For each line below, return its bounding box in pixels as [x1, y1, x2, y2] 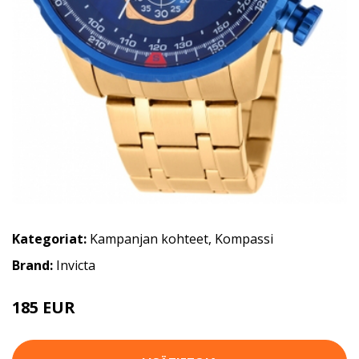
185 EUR [12, 296, 75, 318]
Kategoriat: [12, 229, 87, 248]
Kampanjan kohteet [90, 229, 208, 248]
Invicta [56, 256, 95, 274]
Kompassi [215, 229, 273, 248]
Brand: [12, 256, 56, 274]
